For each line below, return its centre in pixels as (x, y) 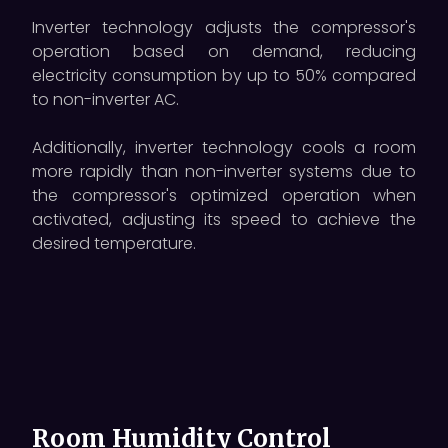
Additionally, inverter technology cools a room (224, 147)
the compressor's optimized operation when (224, 195)
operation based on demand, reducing (224, 51)
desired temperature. (114, 243)
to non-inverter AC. (105, 99)
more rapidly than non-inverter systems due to (224, 171)
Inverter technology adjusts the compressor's (224, 27)
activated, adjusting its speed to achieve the (224, 219)
